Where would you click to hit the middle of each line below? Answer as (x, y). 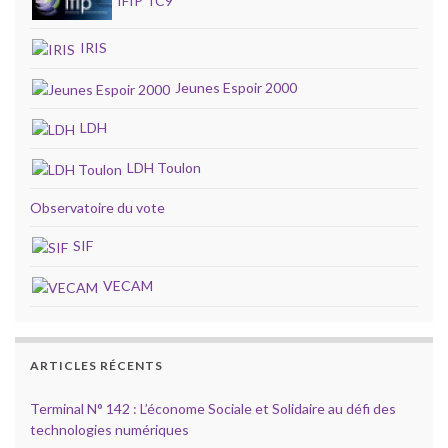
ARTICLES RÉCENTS (96, 365)
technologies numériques (109, 429)
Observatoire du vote (97, 208)
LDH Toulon (162, 168)
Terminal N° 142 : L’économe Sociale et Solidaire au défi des (213, 408)
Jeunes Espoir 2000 (234, 88)
